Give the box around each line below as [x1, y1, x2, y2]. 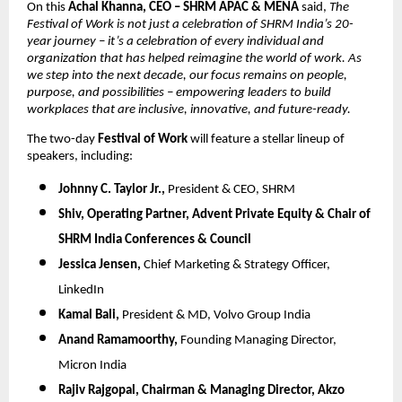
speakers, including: [27, 149, 133, 163]
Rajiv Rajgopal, [58, 384, 142, 398]
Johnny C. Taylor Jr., [58, 183, 165, 197]
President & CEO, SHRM [165, 183, 298, 197]
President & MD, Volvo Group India [119, 309, 310, 323]
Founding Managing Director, [178, 334, 336, 348]
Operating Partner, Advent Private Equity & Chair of [87, 208, 371, 223]
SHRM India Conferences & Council [58, 233, 251, 248]
